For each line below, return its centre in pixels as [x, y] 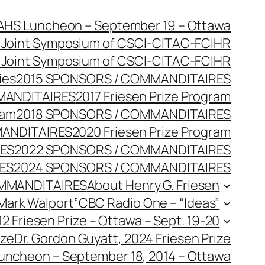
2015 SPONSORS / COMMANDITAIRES [123, 79]
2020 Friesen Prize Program [151, 132]
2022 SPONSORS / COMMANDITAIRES [122, 150]
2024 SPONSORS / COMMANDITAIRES [122, 167]
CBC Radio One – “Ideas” [149, 203]
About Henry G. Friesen [153, 185]
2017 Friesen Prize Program [153, 96]
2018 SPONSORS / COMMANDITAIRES [123, 114]
